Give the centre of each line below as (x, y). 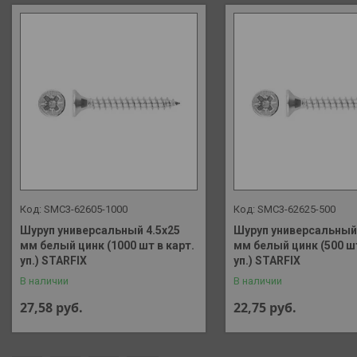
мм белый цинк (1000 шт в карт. (107, 245)
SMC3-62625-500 (296, 209)
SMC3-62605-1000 (86, 209)
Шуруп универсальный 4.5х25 (100, 230)
